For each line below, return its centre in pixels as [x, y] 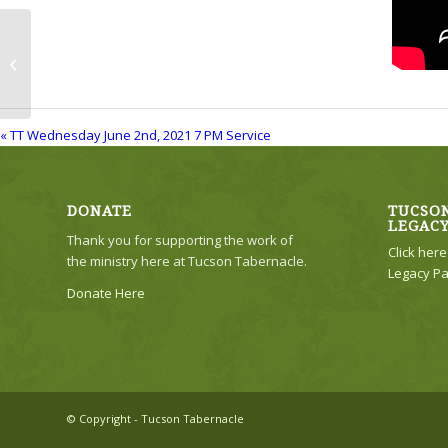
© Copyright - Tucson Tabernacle [155, 419]
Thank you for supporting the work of [180, 240]
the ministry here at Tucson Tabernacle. [187, 261]
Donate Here [106, 293]
